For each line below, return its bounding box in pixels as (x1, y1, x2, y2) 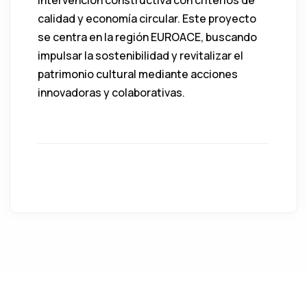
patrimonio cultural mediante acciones (38, 66, 238, 82)
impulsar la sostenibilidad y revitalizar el (38, 47, 243, 63)
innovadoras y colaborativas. (38, 84, 185, 100)
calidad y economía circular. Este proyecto (38, 10, 256, 26)
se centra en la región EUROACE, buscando (38, 29, 257, 45)
